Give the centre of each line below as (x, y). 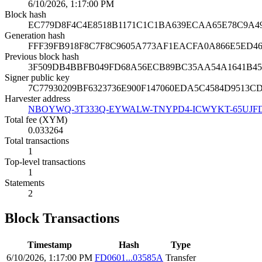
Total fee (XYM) (36, 120)
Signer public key (37, 78)
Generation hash (35, 36)
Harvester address (37, 99)
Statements (25, 183)
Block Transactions (62, 218)
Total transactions (37, 141)
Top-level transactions (45, 162)
